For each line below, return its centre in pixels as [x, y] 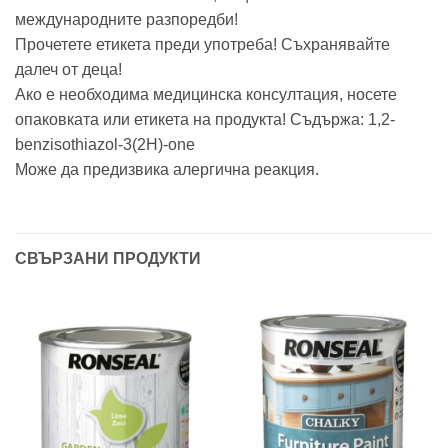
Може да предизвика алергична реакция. [167, 169]
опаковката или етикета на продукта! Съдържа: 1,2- [205, 119]
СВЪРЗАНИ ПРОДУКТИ [108, 258]
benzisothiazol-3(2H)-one [105, 144]
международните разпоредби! [126, 19]
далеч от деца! [68, 69]
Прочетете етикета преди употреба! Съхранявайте [202, 44]
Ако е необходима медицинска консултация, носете [206, 94]
